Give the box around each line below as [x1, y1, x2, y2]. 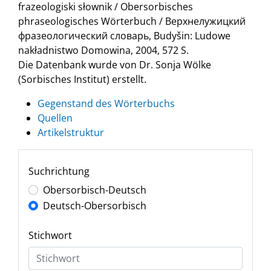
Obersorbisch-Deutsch [43, 183, 146, 197]
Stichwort [28, 229, 72, 242]
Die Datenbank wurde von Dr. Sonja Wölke [18, 58, 211, 71]
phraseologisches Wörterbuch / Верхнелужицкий [18, 15, 246, 28]
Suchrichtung [28, 165, 90, 178]
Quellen [38, 111, 73, 125]
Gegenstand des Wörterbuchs [38, 97, 175, 110]
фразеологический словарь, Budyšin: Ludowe [18, 29, 230, 42]
